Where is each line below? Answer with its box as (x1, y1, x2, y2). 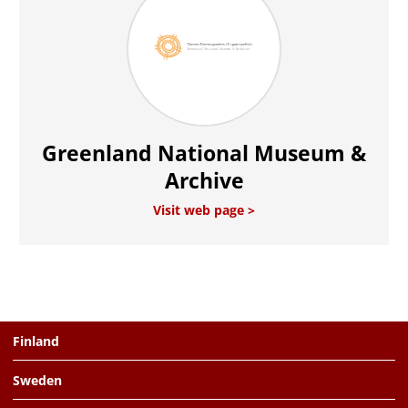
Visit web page (153, 201, 248, 219)
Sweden (13, 371, 62, 389)
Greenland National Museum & (42, 138, 366, 168)
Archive (164, 166, 244, 195)
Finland (13, 331, 59, 350)
